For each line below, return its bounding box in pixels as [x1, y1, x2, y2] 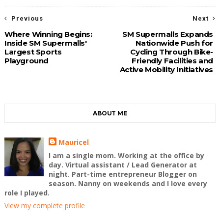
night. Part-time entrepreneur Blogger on [49, 169, 197, 179]
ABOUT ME [93, 109, 127, 117]
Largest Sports [4, 47, 62, 56]
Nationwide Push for [135, 38, 214, 48]
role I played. [4, 188, 50, 197]
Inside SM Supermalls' [4, 38, 87, 48]
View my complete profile [4, 200, 85, 210]
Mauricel [58, 137, 89, 147]
